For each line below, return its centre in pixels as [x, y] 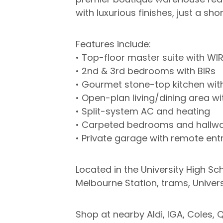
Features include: [113, 44]
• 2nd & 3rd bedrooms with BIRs [146, 71]
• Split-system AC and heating [143, 111]
